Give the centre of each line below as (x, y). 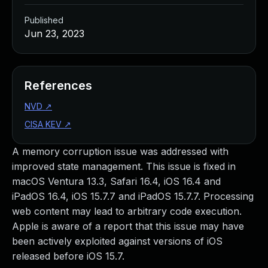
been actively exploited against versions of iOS (117, 241)
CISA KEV (43, 124)
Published (44, 20)
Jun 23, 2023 (54, 33)
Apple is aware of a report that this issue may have (128, 226)
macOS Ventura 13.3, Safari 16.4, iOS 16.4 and (116, 181)
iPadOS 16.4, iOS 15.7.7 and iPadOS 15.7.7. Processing (133, 196)
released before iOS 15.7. (68, 256)
